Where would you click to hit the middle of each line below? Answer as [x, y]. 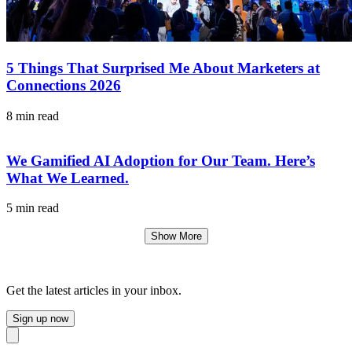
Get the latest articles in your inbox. [94, 291]
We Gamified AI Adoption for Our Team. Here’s [161, 160]
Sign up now [40, 319]
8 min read [33, 115]
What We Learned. [68, 178]
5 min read [33, 208]
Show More [176, 236]
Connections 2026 [64, 86]
